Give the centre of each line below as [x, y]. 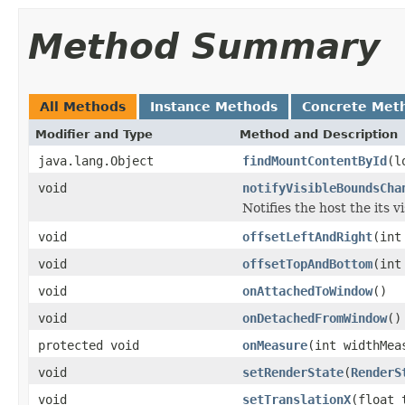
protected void [89, 345]
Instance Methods [214, 106]
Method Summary [204, 46]
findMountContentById [315, 160]
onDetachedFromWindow [315, 318]
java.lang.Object [96, 160]
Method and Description [319, 134]
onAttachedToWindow [307, 291]
